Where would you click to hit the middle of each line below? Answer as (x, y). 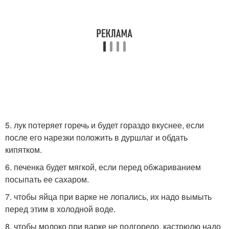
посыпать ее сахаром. (47, 179)
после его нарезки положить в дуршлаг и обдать (96, 137)
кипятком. (24, 150)
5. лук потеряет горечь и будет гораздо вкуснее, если (105, 125)
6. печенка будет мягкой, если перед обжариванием (103, 167)
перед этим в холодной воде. (60, 209)
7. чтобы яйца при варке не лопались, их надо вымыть (108, 197)
